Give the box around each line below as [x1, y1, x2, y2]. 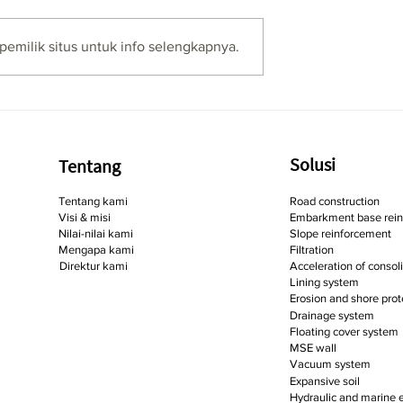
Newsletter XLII [203, 25, 310, 44]
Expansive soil [289, 374, 360, 389]
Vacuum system [289, 357, 371, 372]
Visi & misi [58, 210, 111, 225]
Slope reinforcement [289, 227, 391, 241]
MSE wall [289, 341, 336, 355]
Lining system [289, 275, 359, 290]
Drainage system [289, 309, 374, 323]
